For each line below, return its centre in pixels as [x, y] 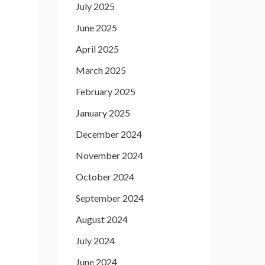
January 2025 [103, 113]
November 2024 [109, 155]
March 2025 [101, 70]
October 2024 [105, 177]
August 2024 [102, 219]
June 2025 [96, 28]
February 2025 [106, 91]
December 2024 [109, 134]
